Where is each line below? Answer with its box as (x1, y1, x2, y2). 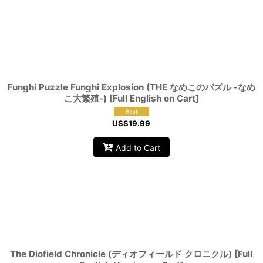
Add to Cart (115, 142, 160, 153)
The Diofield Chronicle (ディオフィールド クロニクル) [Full (10, 248, 253, 259)
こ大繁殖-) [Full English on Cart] (63, 93, 199, 104)
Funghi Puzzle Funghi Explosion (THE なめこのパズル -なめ (7, 82, 255, 93)
